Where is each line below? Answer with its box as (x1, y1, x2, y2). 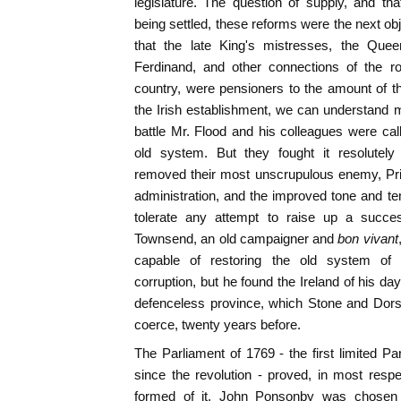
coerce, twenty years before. (134, 317, 301, 333)
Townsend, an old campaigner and (134, 231, 335, 247)
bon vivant (337, 231, 398, 247)
